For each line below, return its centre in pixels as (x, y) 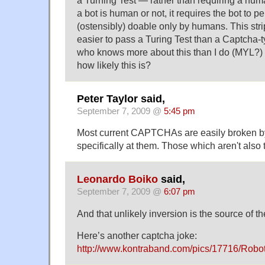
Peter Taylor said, (121, 98)
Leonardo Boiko (117, 179)
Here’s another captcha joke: (137, 235)
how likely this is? (114, 65)
